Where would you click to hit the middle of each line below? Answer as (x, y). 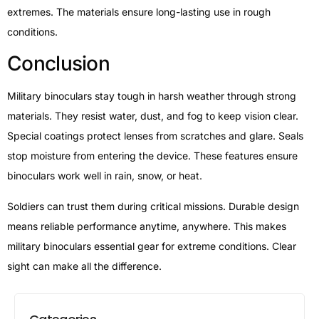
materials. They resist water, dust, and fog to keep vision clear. (153, 116)
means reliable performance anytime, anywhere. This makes (147, 226)
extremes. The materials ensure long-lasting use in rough (139, 11)
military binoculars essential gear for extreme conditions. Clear (152, 246)
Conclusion (58, 64)
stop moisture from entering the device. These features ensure (152, 156)
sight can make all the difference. (84, 266)
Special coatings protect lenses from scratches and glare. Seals (155, 136)
